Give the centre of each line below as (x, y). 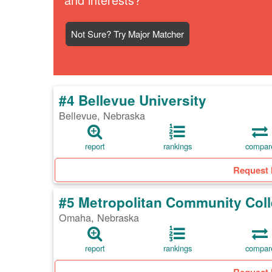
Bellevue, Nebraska (102, 116)
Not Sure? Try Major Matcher (127, 34)
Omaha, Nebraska (99, 218)
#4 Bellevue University (133, 100)
